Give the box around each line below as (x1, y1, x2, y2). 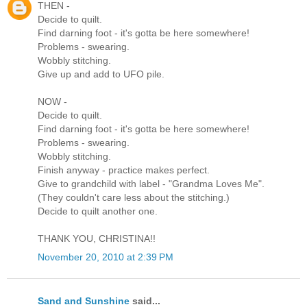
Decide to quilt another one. (38, 205, 158, 217)
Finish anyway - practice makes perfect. (38, 164, 210, 175)
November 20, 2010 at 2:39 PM (38, 251, 173, 262)
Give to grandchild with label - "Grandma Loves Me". (38, 177, 265, 189)
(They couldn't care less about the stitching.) (38, 191, 230, 203)
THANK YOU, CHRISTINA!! (38, 232, 156, 244)
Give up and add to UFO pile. (38, 68, 164, 79)
